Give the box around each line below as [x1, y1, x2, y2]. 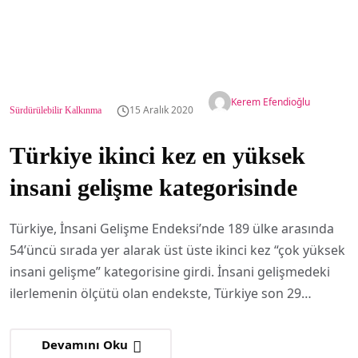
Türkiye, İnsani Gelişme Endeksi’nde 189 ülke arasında [10, 220, 334, 237]
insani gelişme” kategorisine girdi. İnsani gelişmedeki [10, 263, 330, 280]
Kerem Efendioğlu [231, 95, 310, 109]
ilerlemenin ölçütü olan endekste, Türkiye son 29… [10, 284, 312, 302]
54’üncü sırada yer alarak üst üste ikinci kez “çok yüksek [10, 241, 345, 259]
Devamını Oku [42, 336, 131, 352]
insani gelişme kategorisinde [10, 174, 297, 201]
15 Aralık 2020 [129, 103, 193, 117]
